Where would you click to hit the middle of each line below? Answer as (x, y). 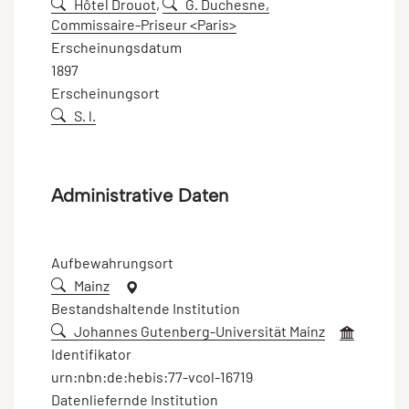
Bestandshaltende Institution (146, 308)
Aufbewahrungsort (112, 262)
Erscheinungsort (105, 92)
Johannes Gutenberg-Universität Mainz (199, 330)
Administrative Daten (140, 195)
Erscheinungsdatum (116, 47)
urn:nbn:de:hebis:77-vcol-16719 (152, 376)
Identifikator (91, 353)
